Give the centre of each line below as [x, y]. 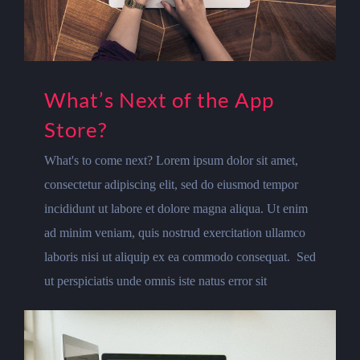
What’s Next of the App [159, 100]
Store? [76, 130]
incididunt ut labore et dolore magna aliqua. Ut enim [176, 209]
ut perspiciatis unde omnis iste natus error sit [155, 281]
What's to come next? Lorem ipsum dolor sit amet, [171, 161]
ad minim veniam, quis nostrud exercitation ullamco [175, 233]
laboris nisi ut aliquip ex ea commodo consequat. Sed [180, 257]
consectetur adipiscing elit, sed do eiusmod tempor [171, 185]
